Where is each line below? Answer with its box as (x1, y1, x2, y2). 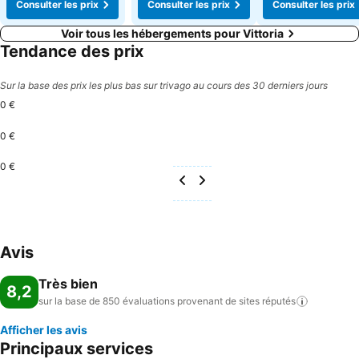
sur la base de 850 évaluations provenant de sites (38, 295, 260, 307)
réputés (262, 295, 296, 307)
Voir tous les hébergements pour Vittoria (61, 26, 284, 40)
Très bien (38, 276, 98, 292)
